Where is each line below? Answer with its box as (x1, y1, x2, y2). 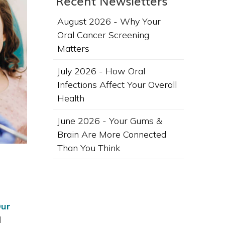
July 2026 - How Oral (57, 65, 145, 77)
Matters (57, 43, 89, 54)
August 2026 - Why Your (57, 16, 161, 27)
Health (57, 92, 84, 104)
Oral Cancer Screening (57, 29, 149, 41)
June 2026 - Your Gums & (57, 115, 162, 127)
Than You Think (57, 142, 120, 154)
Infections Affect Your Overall (57, 79, 177, 90)
